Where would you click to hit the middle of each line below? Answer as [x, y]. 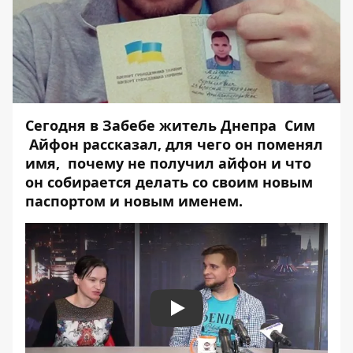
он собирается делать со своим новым [169, 182]
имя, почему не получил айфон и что [168, 163]
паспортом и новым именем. [134, 201]
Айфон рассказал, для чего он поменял [174, 144]
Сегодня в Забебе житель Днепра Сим [170, 125]
